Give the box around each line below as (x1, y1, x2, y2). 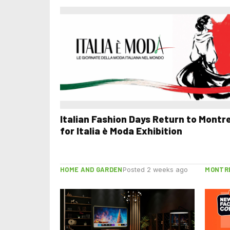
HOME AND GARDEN (60, 165, 123, 174)
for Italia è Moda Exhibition (60, 124, 182, 137)
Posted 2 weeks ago (122, 165, 188, 174)
